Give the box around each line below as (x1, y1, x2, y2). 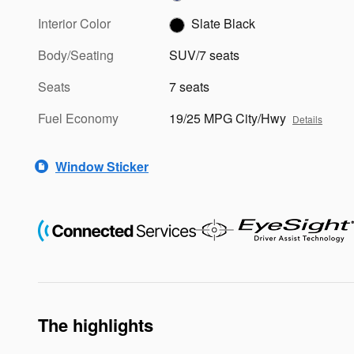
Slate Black (191, 14, 256, 33)
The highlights (38, 312, 153, 338)
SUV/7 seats (169, 46, 240, 65)
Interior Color (38, 14, 111, 33)
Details (292, 112, 323, 126)
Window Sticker (55, 156, 149, 175)
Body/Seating (38, 46, 114, 65)
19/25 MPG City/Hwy (169, 109, 287, 128)
